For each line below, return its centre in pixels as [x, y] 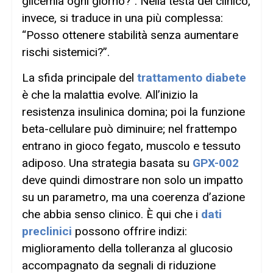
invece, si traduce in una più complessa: [122, 18]
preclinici [47, 232]
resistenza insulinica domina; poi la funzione [133, 112]
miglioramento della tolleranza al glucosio [127, 249]
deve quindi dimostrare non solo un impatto [133, 180]
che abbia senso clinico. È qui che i [112, 214]
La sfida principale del [80, 78]
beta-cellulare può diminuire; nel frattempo [129, 129]
